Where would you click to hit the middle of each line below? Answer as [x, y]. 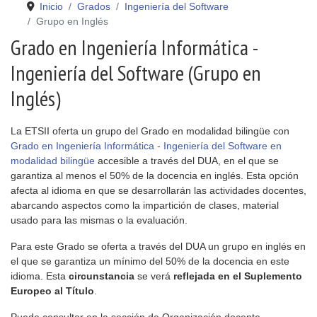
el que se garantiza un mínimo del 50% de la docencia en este [150, 261]
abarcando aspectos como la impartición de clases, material [145, 205]
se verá [154, 276]
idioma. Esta [40, 276]
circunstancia [102, 276]
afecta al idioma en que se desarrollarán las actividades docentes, [158, 190]
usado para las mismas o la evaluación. [99, 220]
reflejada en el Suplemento [238, 276]
